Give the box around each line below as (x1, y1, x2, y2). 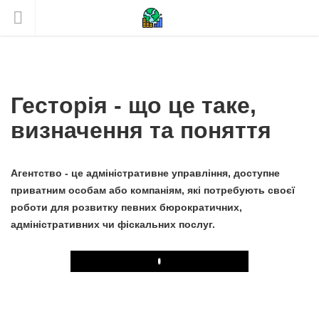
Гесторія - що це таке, (11, 93, 256, 118)
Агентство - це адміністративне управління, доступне (11, 167, 280, 179)
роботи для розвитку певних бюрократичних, (11, 202, 242, 213)
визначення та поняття (11, 117, 271, 143)
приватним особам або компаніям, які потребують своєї (11, 184, 295, 196)
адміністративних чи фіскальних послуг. (11, 219, 215, 230)
